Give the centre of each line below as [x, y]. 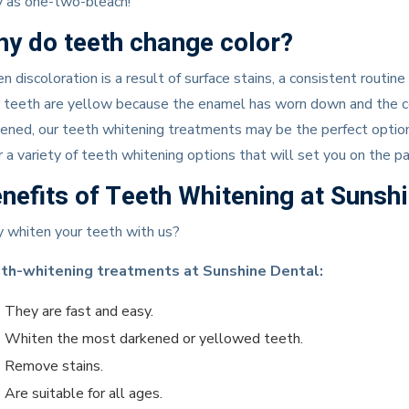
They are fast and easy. [79, 311]
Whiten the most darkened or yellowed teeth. [154, 339]
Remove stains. [54, 366]
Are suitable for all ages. [84, 393]
